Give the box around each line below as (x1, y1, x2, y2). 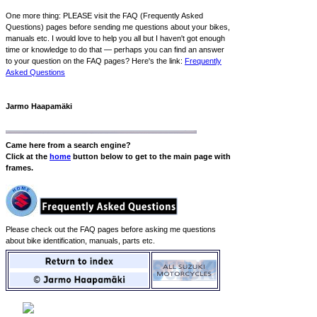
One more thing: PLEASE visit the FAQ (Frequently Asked (6, 11, 203, 20)
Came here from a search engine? (6, 141, 131, 149)
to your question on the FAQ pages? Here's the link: (6, 57, 185, 65)
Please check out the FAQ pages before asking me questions (6, 225, 216, 234)
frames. (6, 163, 33, 172)
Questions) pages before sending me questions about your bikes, (6, 23, 230, 31)
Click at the (6, 152, 50, 161)
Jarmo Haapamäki (6, 102, 72, 110)
